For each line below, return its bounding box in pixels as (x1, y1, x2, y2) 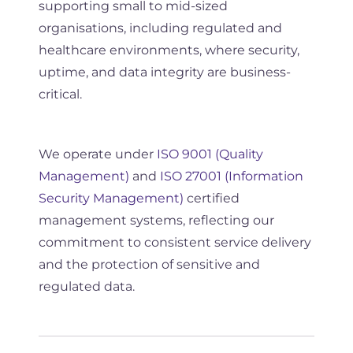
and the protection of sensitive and (38, 256, 260, 272)
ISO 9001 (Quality (156, 146, 263, 162)
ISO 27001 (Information (159, 168, 303, 184)
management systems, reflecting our (38, 212, 274, 228)
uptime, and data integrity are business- (38, 64, 291, 80)
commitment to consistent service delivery (38, 234, 311, 250)
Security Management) (38, 190, 184, 206)
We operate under (38, 146, 157, 162)
